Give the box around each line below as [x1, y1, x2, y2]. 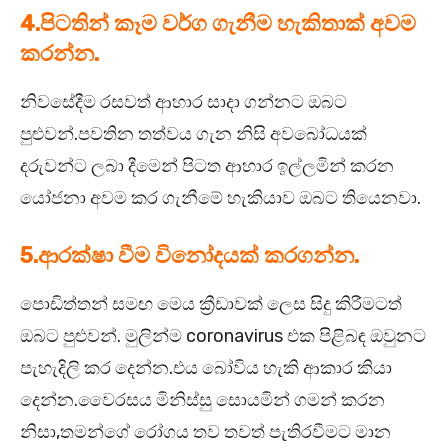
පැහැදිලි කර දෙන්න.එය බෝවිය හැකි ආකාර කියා [20, 356, 392, 379]
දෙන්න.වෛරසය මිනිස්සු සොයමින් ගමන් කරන [20, 388, 385, 411]
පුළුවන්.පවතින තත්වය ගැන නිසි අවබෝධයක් [20, 122, 367, 145]
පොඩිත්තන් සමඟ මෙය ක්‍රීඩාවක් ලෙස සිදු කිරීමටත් [20, 292, 402, 315]
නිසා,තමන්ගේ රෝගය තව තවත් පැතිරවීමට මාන [20, 420, 391, 443]
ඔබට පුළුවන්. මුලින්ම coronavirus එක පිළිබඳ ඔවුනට [20, 324, 426, 347]
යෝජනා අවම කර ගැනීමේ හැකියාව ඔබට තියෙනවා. [20, 186, 421, 209]
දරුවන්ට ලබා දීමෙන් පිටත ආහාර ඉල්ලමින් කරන [20, 154, 394, 177]
